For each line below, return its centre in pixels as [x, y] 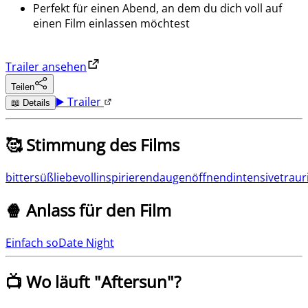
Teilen [23, 87]
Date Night [86, 242]
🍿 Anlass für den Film [88, 210]
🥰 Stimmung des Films [92, 144]
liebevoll [75, 177]
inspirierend [128, 177]
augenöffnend [196, 177]
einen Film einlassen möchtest [111, 23]
